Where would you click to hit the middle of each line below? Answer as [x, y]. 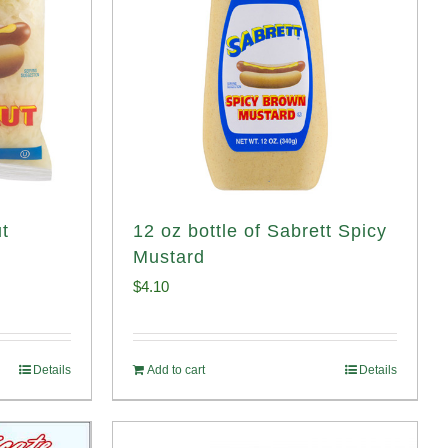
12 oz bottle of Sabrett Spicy [260, 231]
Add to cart [176, 370]
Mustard [169, 257]
